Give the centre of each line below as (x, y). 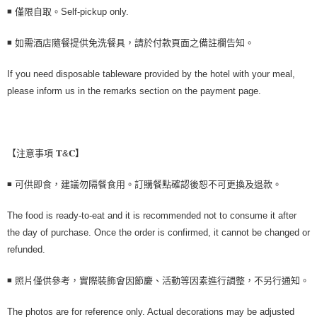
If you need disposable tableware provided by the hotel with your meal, (151, 74)
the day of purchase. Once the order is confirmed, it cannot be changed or (158, 232)
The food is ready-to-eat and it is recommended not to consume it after (152, 215)
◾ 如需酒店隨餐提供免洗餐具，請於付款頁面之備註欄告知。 (131, 43)
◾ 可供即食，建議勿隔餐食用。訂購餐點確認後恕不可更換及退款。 (144, 184)
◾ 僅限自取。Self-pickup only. (68, 12)
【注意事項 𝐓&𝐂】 (46, 153)
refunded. (26, 249)
